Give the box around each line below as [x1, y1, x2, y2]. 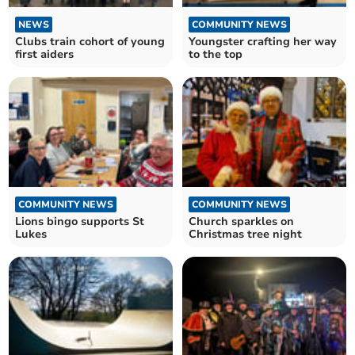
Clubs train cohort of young [15, 34, 166, 50]
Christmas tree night [189, 226, 302, 242]
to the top [189, 47, 242, 63]
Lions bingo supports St [15, 213, 145, 229]
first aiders [15, 47, 74, 63]
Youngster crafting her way [189, 34, 337, 50]
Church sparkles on [189, 213, 294, 229]
